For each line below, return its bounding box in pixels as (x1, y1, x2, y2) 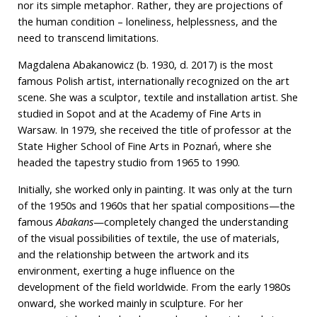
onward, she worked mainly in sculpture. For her (17, 295, 243, 310)
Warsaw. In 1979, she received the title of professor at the (17, 122, 292, 137)
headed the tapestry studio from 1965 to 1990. (17, 155, 240, 170)
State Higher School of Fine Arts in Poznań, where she (17, 139, 272, 154)
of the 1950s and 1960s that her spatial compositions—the (17, 197, 295, 212)
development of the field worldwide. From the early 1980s (17, 279, 291, 294)
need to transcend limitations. (17, 30, 158, 45)
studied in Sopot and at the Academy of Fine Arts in (17, 106, 261, 121)
